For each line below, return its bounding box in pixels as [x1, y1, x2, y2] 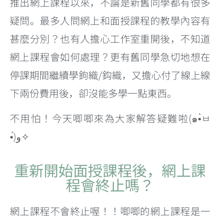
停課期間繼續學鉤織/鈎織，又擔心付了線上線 [10, 68, 210, 82]
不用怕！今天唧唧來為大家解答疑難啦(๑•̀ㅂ [10, 111, 210, 126]
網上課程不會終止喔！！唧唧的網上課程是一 [10, 203, 210, 218]
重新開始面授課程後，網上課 [14, 159, 206, 181]
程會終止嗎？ [66, 173, 154, 195]
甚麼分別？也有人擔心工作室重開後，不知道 [10, 31, 210, 46]
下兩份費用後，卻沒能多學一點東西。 [10, 86, 177, 100]
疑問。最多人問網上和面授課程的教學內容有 [10, 13, 210, 27]
